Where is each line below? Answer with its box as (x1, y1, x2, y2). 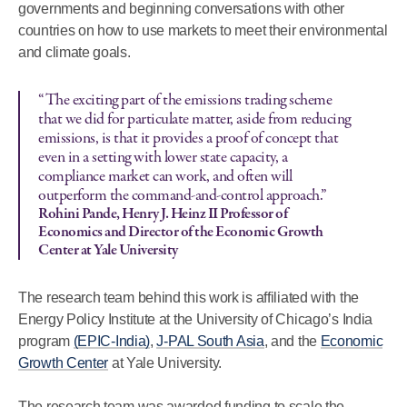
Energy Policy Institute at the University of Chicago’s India (18, 312, 373, 327)
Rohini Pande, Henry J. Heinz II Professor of (38, 203, 287, 224)
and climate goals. (18, 45, 131, 60)
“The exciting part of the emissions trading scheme (38, 89, 332, 112)
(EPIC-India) (73, 333, 151, 349)
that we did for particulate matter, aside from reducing (38, 108, 351, 131)
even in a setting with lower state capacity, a (38, 146, 287, 169)
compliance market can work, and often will (38, 165, 292, 188)
